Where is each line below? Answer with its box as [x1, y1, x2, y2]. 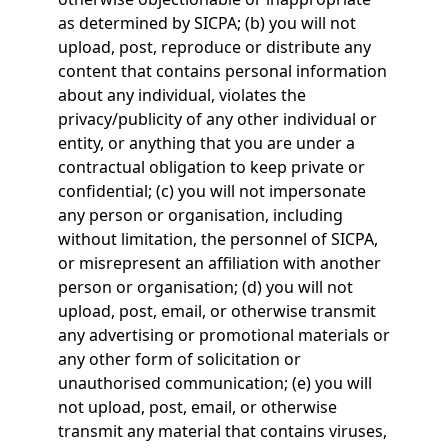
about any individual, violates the [57, 84, 306, 106]
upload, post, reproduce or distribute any [57, 36, 371, 58]
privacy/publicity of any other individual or [57, 108, 377, 130]
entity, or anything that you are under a [57, 132, 355, 154]
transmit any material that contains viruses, [57, 420, 387, 442]
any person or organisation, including [57, 204, 343, 226]
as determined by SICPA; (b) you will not [57, 12, 356, 34]
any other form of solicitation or [57, 348, 301, 370]
